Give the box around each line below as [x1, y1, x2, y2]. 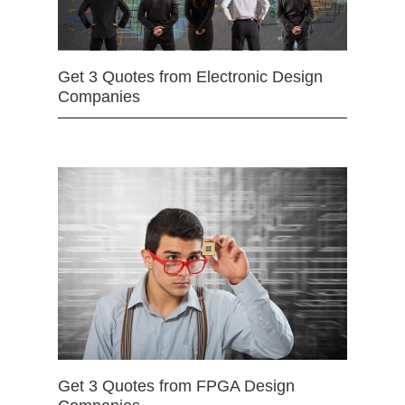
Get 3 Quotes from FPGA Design [58, 377, 295, 396]
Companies [58, 88, 140, 107]
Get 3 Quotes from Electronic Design [58, 68, 323, 87]
